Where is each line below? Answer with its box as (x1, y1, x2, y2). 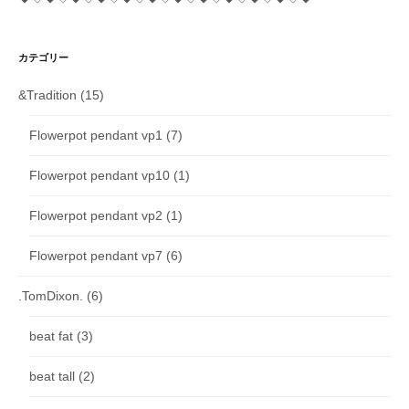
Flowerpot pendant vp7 (29, 248, 163, 264)
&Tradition (18, 88, 77, 103)
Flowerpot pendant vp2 (29, 208, 163, 224)
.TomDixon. (18, 288, 83, 304)
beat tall (29, 369, 75, 384)
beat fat (29, 329, 73, 344)
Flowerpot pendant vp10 (29, 168, 170, 184)
